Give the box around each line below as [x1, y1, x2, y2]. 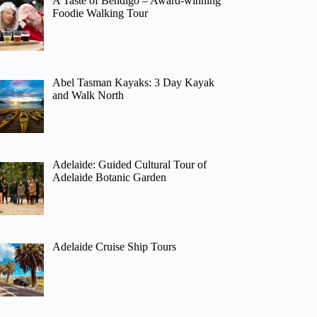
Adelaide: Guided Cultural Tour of [52, 158, 207, 171]
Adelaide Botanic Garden [52, 171, 167, 183]
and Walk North [52, 88, 125, 101]
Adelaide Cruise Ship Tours [52, 240, 177, 253]
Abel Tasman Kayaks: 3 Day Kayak [52, 76, 215, 88]
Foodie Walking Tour [52, 7, 149, 20]
